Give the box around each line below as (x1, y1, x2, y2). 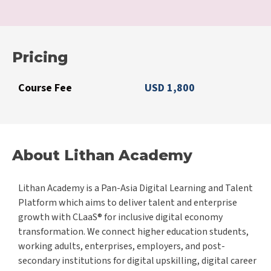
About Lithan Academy (12, 146, 192, 165)
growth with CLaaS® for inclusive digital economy (18, 211, 223, 224)
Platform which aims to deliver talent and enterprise (18, 196, 237, 210)
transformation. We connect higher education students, (18, 225, 249, 239)
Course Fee (18, 80, 72, 96)
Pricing (12, 48, 68, 67)
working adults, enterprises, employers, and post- (18, 240, 225, 253)
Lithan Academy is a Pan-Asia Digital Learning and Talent (18, 181, 253, 195)
